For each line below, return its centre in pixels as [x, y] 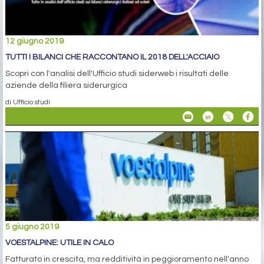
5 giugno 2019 [32, 227]
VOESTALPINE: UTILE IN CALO [60, 243]
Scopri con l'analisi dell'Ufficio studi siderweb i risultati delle [117, 74]
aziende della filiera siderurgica [66, 86]
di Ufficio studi [28, 102]
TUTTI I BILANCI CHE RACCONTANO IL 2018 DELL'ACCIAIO [112, 57]
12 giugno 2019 [34, 42]
